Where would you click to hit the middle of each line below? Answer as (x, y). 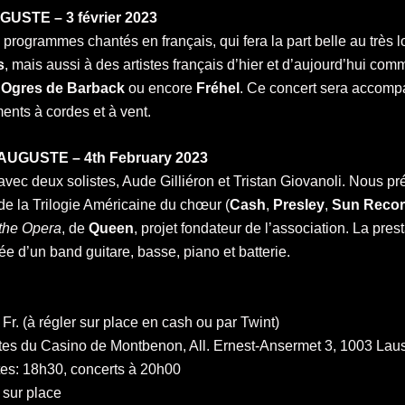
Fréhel (218, 88)
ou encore (160, 88)
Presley (299, 205)
